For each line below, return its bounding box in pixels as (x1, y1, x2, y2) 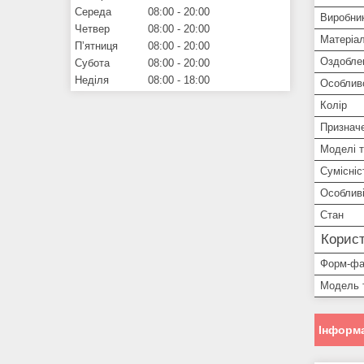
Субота (75, 56, 110, 69)
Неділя (75, 73, 109, 86)
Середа (75, 5, 111, 18)
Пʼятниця (75, 39, 118, 52)
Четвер (75, 22, 110, 35)
